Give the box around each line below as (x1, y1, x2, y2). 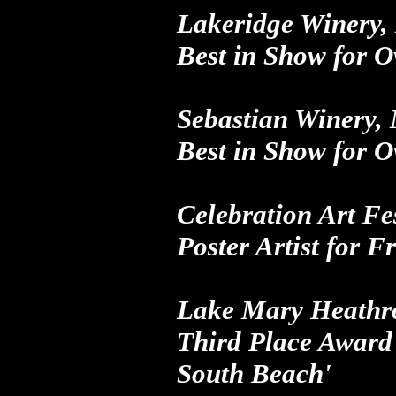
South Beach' (177, 358, 331, 389)
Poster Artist (177, 231, 319, 262)
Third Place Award (177, 326, 392, 357)
